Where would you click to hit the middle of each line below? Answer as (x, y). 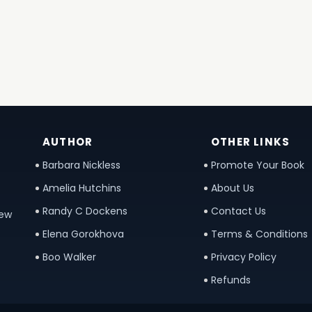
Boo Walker (69, 257)
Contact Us (238, 211)
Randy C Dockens (85, 211)
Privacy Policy (243, 257)
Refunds (231, 280)
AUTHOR (68, 142)
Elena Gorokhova (83, 234)
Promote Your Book (257, 165)
